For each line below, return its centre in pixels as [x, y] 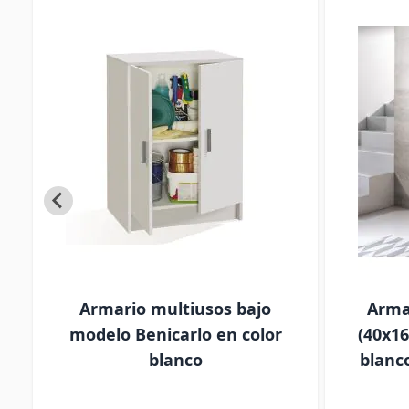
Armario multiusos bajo [175, 309]
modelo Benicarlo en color [175, 334]
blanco [175, 360]
